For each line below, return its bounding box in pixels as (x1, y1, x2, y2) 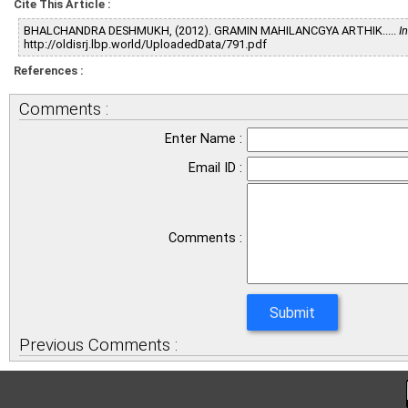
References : (14, 64, 84, 77)
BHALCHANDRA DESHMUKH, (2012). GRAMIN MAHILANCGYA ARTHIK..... (24, 24, 399, 37)
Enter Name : (165, 131, 242, 147)
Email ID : (189, 160, 242, 176)
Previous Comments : (19, 335, 178, 355)
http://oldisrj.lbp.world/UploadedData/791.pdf (24, 37, 267, 51)
